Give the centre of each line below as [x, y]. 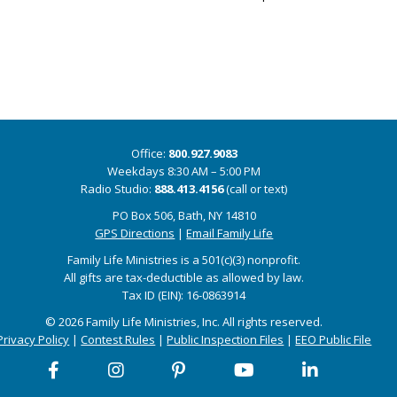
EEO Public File [334, 339]
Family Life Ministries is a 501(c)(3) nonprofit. [184, 260]
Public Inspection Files [226, 339]
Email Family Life [230, 233]
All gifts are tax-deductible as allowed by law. [184, 277]
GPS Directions [135, 233]
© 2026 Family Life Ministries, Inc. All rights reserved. [184, 322]
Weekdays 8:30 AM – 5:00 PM [184, 171]
